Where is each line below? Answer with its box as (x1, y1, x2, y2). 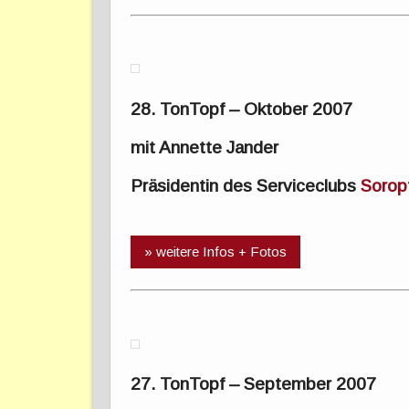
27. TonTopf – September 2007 (131, 374, 377, 394)
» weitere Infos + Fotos (144, 244, 288, 260)
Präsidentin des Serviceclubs (131, 175, 362, 195)
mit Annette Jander (131, 138, 279, 158)
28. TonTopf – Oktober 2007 (131, 100, 353, 120)
